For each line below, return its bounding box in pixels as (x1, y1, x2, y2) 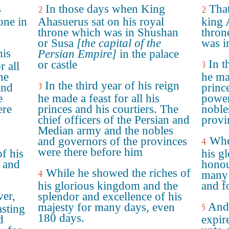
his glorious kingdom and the (38, 179, 178, 192)
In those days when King (45, 3, 165, 15)
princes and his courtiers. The (38, 103, 178, 116)
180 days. (38, 212, 84, 224)
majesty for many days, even (38, 201, 175, 214)
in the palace (117, 48, 179, 60)
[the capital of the (77, 37, 161, 50)
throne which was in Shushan (38, 26, 178, 39)
